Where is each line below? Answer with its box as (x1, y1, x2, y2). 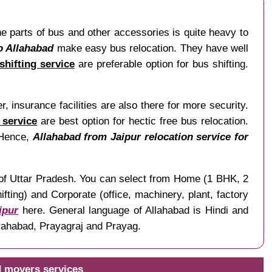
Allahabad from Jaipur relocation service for (32, 131, 249, 143)
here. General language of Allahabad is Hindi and (18, 203, 249, 216)
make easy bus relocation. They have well (53, 42, 249, 55)
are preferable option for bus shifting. (74, 58, 249, 70)
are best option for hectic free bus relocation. (37, 115, 249, 127)
